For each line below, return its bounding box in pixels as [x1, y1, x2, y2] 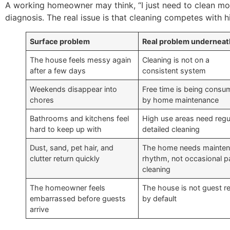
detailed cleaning [142, 124, 200, 133]
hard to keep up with [30, 124, 102, 133]
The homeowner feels [30, 183, 106, 192]
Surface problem [30, 36, 90, 46]
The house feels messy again [30, 55, 131, 64]
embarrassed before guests [30, 194, 126, 203]
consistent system [142, 66, 206, 75]
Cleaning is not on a [142, 55, 210, 64]
